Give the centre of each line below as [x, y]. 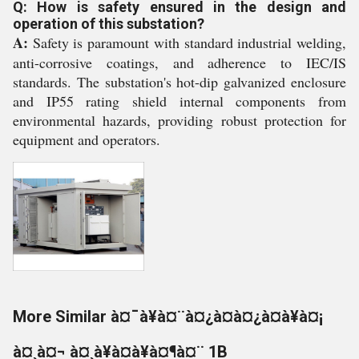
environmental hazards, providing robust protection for [179, 120]
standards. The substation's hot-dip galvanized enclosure [179, 82]
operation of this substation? [109, 24]
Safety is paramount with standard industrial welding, [187, 42]
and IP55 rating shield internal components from [179, 101]
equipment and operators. [87, 139]
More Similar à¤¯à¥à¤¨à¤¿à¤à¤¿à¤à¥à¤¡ [168, 317]
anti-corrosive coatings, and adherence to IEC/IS [179, 63]
